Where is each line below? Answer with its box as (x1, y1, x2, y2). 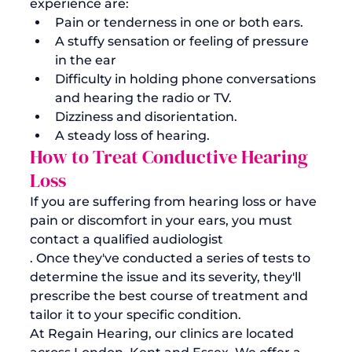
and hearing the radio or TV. (55, 90, 232, 105)
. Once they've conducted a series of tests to (30, 250, 313, 266)
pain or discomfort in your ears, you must (30, 212, 295, 228)
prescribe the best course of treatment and (30, 288, 311, 303)
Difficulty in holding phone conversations (55, 71, 319, 86)
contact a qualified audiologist (30, 231, 223, 247)
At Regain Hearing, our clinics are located (30, 325, 297, 341)
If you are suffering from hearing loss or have (30, 193, 320, 209)
